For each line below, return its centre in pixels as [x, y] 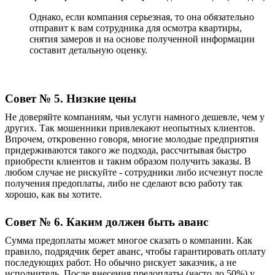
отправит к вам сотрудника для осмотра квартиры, [136, 28]
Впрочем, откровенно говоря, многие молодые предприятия [132, 139]
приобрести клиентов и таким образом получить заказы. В [128, 161]
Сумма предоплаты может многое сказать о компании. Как [129, 240]
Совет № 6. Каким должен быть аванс [107, 222]
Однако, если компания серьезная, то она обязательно [142, 17]
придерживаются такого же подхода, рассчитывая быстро [126, 150]
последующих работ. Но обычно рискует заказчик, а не [121, 262]
